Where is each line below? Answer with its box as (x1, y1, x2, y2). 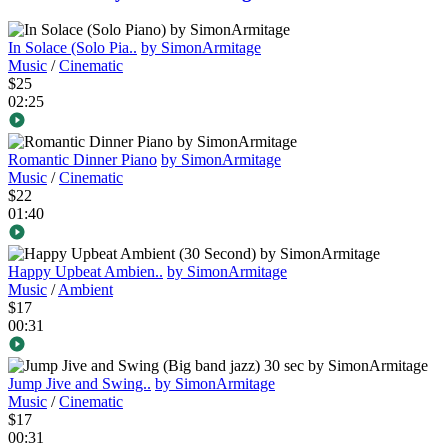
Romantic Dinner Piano (8, 151, 157, 169)
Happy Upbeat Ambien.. (8, 263, 163, 281)
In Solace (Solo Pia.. (8, 39, 137, 57)
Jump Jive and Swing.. (8, 375, 151, 393)
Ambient (58, 281, 113, 299)
